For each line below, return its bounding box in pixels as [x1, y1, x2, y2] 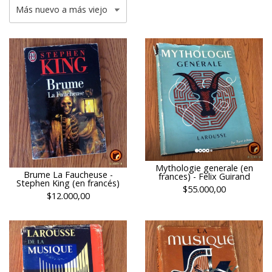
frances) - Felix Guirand [158, 171, 250, 183]
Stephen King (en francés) [16, 177, 120, 189]
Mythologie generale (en [155, 162, 253, 174]
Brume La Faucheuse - [23, 169, 113, 181]
